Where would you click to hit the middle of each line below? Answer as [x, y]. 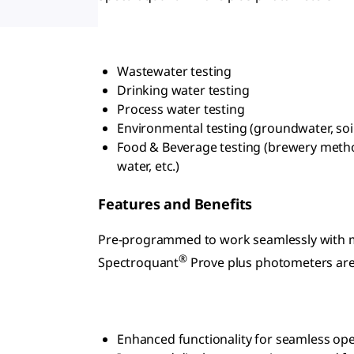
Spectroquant [139, 263]
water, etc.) [149, 166]
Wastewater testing [175, 72]
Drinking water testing [183, 90]
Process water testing [181, 109]
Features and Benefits [175, 204]
